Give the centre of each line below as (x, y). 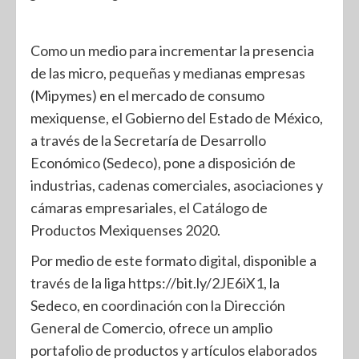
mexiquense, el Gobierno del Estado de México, (177, 118)
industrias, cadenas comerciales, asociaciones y (177, 185)
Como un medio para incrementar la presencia (172, 50)
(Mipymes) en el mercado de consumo (147, 95)
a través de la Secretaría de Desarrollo (148, 140)
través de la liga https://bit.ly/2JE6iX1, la (155, 283)
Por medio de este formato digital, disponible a (173, 260)
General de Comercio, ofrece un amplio (151, 328)
